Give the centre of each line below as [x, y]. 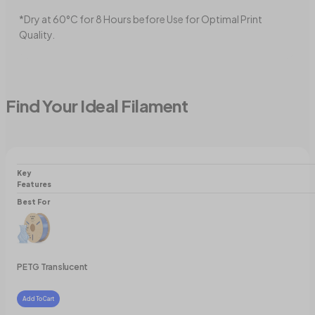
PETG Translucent [53, 267]
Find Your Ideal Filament [97, 106]
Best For [33, 202]
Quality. [37, 35]
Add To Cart [38, 299]
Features [34, 185]
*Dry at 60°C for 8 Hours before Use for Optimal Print [141, 19]
